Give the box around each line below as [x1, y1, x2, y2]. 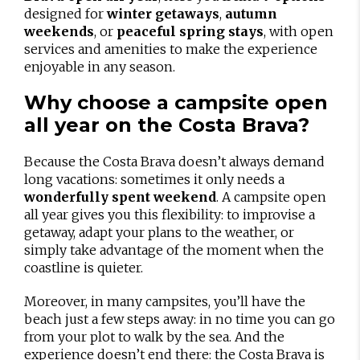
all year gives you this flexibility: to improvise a [24, 206, 315, 223]
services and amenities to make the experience [24, 40, 317, 57]
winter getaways [107, 5, 219, 22]
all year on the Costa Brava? [24, 112, 309, 137]
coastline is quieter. [24, 259, 143, 276]
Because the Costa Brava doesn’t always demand [24, 153, 325, 170]
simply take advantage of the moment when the [24, 241, 324, 258]
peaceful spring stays [117, 22, 264, 39]
